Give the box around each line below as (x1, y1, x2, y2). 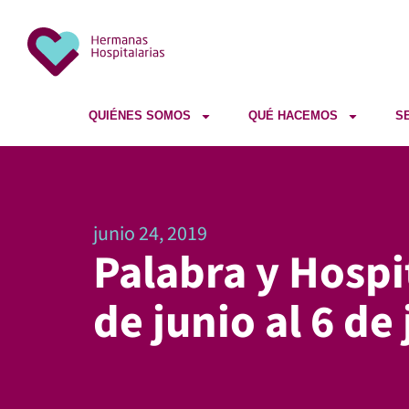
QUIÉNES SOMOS (88, 109, 191, 123)
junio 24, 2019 (93, 219, 207, 249)
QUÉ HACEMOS (247, 109, 338, 123)
